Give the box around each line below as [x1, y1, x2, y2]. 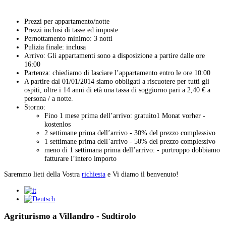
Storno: [24, 102, 45, 111]
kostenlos [44, 120, 71, 128]
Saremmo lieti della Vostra [4, 170, 82, 179]
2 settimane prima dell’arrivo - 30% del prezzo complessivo [44, 128, 215, 137]
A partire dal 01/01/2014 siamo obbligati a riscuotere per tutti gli [24, 77, 209, 85]
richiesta [82, 170, 105, 179]
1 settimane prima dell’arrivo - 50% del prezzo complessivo [44, 137, 215, 145]
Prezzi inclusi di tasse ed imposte [24, 25, 118, 34]
